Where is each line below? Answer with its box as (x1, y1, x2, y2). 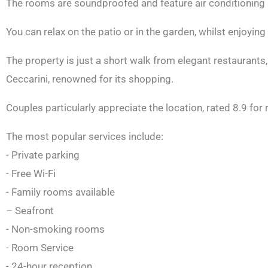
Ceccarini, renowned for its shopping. (6, 73, 173, 86)
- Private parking (6, 149, 80, 162)
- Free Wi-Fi (6, 167, 56, 180)
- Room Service (6, 242, 74, 254)
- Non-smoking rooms (6, 223, 105, 236)
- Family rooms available (6, 186, 115, 199)
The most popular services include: (6, 130, 163, 143)
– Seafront (6, 205, 54, 217)
